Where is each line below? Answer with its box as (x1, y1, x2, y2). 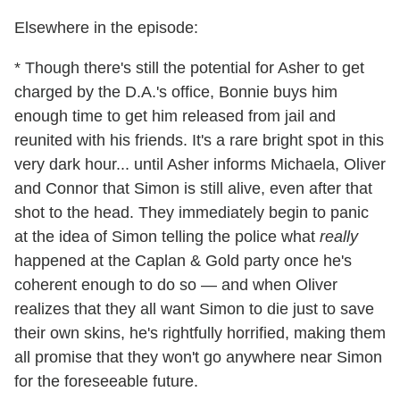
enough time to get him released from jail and (14, 107, 336, 126)
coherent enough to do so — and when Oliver (14, 276, 337, 295)
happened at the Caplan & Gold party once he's (14, 252, 352, 271)
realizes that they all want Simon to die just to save (14, 300, 374, 319)
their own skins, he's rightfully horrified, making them (14, 324, 386, 343)
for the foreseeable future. (14, 372, 198, 391)
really (320, 228, 358, 246)
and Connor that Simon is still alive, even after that (14, 179, 372, 198)
